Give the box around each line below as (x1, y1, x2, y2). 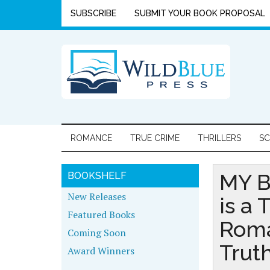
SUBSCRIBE (71, 8, 116, 18)
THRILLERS (198, 133, 241, 143)
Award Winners (67, 244, 134, 257)
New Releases (67, 190, 126, 203)
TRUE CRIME (130, 133, 180, 143)
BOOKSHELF (67, 170, 127, 181)
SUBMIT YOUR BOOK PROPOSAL (134, 8, 265, 18)
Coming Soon (67, 226, 126, 239)
